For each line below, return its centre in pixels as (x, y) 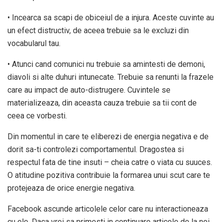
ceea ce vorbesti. (37, 115)
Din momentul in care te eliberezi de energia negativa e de (108, 136)
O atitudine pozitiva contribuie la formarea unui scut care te (109, 175)
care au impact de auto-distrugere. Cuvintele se (89, 90)
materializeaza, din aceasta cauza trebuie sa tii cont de (102, 103)
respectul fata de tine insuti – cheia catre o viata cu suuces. (110, 162)
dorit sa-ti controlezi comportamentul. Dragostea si (96, 149)
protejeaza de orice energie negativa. (71, 188)
